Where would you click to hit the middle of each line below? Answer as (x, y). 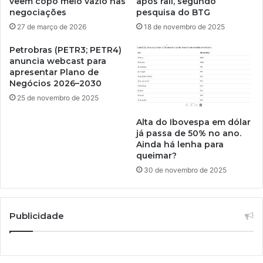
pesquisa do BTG (173, 12)
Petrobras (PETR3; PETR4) (65, 50)
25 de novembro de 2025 (58, 97)
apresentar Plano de (54, 72)
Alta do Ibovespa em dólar (193, 122)
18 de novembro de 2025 (184, 26)
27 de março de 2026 (52, 26)
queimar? (156, 155)
